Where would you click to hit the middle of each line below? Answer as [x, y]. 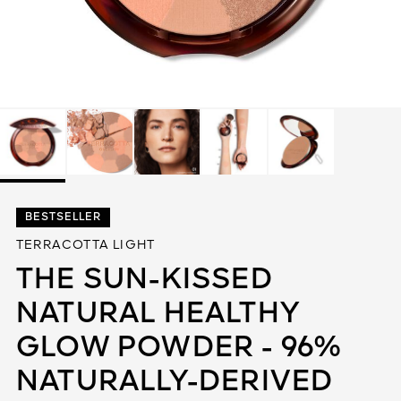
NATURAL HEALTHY [158, 314]
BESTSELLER [63, 218]
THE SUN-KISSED [145, 280]
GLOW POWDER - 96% [179, 348]
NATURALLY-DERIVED [175, 382]
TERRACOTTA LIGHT [86, 245]
